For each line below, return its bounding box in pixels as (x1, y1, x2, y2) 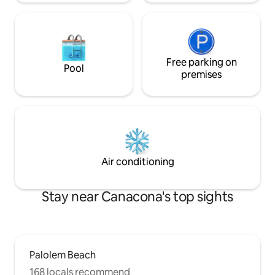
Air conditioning (101, 155, 174, 169)
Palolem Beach (29, 249, 96, 262)
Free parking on (166, 56, 237, 69)
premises (181, 68, 222, 82)
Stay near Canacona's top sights (42, 188, 233, 206)
